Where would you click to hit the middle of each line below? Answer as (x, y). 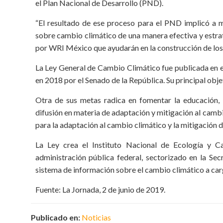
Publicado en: (56, 217)
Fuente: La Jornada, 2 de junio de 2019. (100, 189)
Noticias (96, 217)
